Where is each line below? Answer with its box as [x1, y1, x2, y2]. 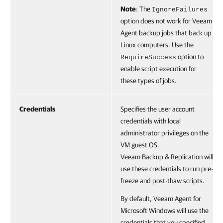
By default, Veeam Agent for [120, 195, 201, 203]
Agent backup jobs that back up [120, 29, 212, 37]
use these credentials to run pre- [120, 165, 213, 173]
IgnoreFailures [152, 6, 208, 13]
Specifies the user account [120, 105, 195, 113]
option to [176, 53, 204, 61]
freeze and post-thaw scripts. [120, 177, 205, 185]
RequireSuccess [120, 54, 176, 61]
